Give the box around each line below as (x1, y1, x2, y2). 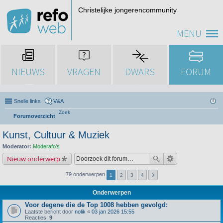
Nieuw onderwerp (7, 154, 60, 163)
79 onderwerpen (65, 171, 107, 177)
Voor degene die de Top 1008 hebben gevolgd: (25, 201, 168, 209)
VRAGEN (67, 65, 101, 78)
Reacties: (25, 214, 49, 221)
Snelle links (14, 98, 41, 104)
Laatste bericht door (25, 208, 75, 215)
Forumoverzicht (13, 113, 55, 119)
